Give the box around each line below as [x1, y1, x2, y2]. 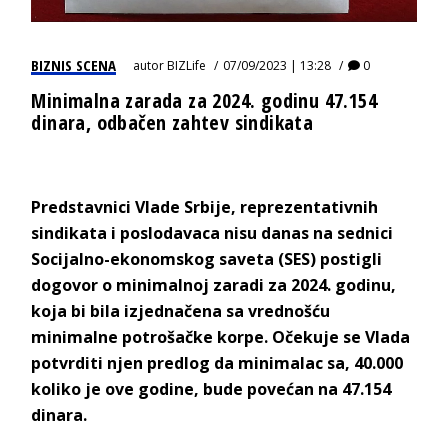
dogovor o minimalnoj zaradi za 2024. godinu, [31, 273, 397, 296]
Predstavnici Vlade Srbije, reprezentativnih [31, 195, 379, 218]
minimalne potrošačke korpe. [31, 325, 269, 348]
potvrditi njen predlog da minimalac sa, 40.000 [31, 351, 404, 374]
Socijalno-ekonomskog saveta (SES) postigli [31, 247, 383, 270]
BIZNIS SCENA [31, 54, 117, 75]
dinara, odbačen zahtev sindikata [31, 108, 314, 136]
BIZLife [167, 56, 207, 74]
